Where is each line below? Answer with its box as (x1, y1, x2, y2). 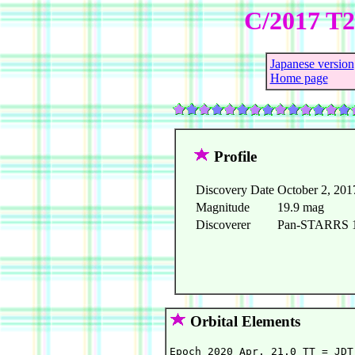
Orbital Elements (186, 313, 300, 330)
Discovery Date (196, 183, 274, 197)
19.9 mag (277, 200, 324, 215)
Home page (269, 71, 328, 86)
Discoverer (196, 218, 250, 232)
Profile (210, 148, 257, 166)
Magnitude (196, 200, 250, 215)
